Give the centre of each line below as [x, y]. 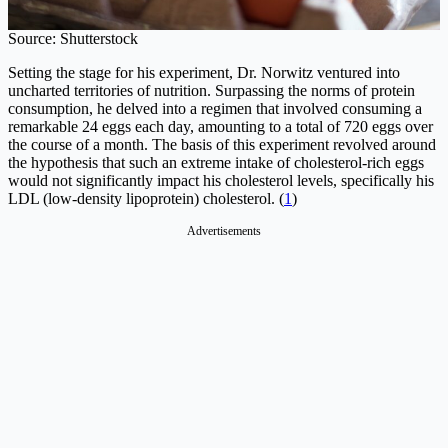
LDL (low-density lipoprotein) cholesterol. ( [146, 199]
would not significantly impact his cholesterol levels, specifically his [221, 181]
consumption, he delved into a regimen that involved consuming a [215, 109]
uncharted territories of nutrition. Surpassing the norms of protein [211, 91]
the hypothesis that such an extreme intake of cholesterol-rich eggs [216, 163]
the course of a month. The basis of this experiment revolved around [222, 145]
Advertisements [224, 231]
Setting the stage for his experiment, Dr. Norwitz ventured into [204, 73]
